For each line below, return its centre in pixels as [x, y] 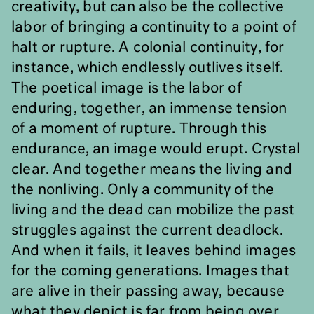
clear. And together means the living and [152, 170]
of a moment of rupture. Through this [139, 129]
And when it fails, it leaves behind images [154, 251]
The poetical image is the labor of [127, 88]
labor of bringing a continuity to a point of [154, 27]
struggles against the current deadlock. [147, 231]
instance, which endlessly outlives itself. [148, 68]
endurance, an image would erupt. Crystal [156, 149]
